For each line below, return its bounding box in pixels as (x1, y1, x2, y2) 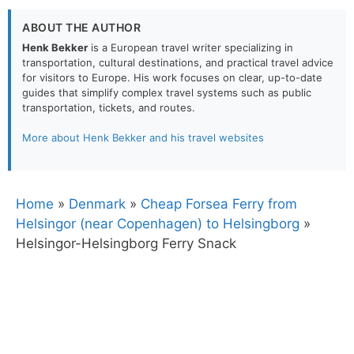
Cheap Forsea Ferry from (141, 195, 297, 212)
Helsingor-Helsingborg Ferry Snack (16, 235, 236, 251)
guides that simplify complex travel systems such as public (22, 85, 311, 99)
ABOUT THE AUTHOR (22, 20, 141, 34)
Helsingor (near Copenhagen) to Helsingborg (16, 215, 299, 232)
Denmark (69, 195, 126, 212)
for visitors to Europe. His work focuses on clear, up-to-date (22, 70, 322, 84)
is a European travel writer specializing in (88, 40, 293, 54)
